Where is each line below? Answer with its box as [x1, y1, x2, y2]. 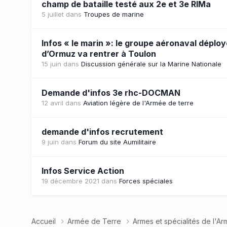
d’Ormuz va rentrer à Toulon [42, 48, 156, 59]
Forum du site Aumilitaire [79, 137, 156, 146]
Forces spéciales [119, 176, 173, 185]
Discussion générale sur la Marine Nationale [81, 59, 221, 68]
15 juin [42, 59, 61, 68]
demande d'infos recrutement [42, 126, 163, 137]
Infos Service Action [42, 165, 124, 176]
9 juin [42, 137, 59, 146]
